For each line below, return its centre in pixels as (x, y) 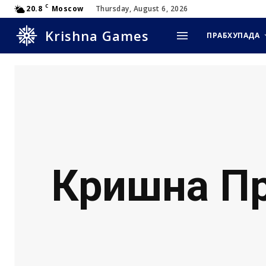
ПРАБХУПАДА (233, 35)
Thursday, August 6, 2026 (142, 9)
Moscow (67, 9)
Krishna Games (97, 36)
